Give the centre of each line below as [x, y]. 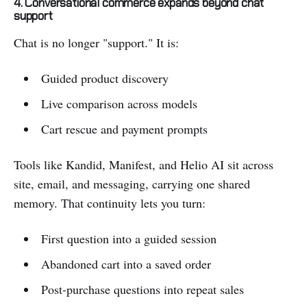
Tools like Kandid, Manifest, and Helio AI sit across [144, 165]
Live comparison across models [119, 104]
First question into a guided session [128, 239]
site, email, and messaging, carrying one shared [132, 184]
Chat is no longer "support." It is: [96, 43]
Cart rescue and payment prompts [124, 129]
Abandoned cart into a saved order [126, 264]
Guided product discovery [105, 78]
